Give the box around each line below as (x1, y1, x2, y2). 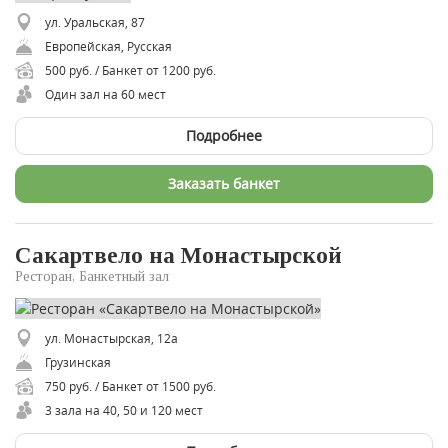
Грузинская (45, 353, 111, 370)
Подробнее (186, 125, 262, 145)
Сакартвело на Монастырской (15, 242, 342, 268)
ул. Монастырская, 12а (45, 329, 180, 346)
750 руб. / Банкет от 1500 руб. (45, 377, 216, 394)
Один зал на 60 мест (45, 85, 166, 102)
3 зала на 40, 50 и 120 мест (45, 401, 203, 418)
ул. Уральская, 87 (45, 13, 145, 30)
